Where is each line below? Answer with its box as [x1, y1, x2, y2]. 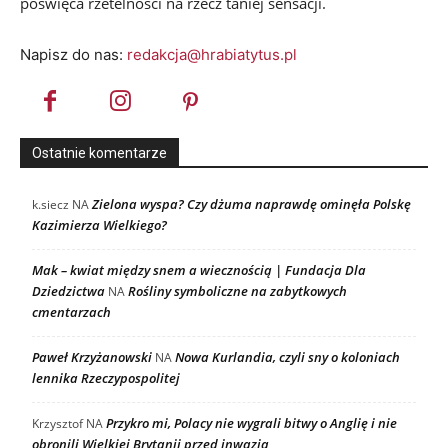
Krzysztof [32, 415, 83, 433]
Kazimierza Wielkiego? [32, 216, 167, 235]
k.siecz [32, 196, 69, 214]
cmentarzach [32, 303, 111, 322]
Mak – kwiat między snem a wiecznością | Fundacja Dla [32, 261, 366, 280]
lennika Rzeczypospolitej [32, 369, 180, 388]
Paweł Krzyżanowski [32, 348, 152, 367]
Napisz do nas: [20, 45, 127, 65]
